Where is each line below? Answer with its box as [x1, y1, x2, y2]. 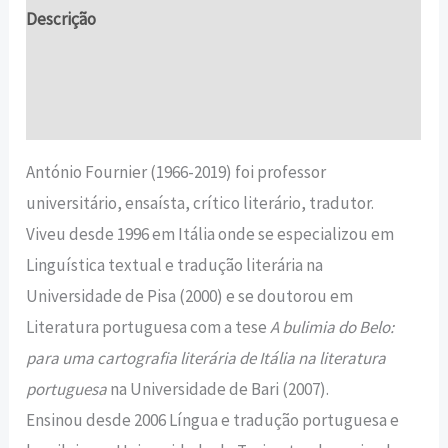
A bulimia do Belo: [270, 315, 395, 338]
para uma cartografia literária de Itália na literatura [26, 346, 387, 369]
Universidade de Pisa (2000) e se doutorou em [26, 284, 354, 307]
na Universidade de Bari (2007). [107, 377, 330, 400]
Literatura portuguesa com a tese [26, 315, 271, 338]
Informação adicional [26, 56, 177, 79]
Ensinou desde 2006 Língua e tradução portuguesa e [26, 408, 400, 431]
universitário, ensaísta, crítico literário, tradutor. [26, 191, 375, 214]
